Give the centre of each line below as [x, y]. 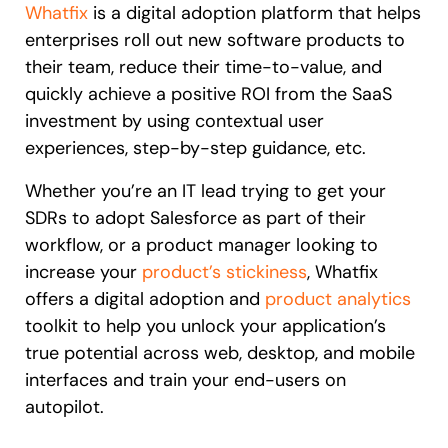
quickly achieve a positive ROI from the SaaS [208, 93]
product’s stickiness [224, 271]
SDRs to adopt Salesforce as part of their [195, 217]
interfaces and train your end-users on [185, 379]
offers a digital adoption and [145, 298]
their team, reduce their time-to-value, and [203, 66]
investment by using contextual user [174, 120]
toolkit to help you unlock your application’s [205, 325]
